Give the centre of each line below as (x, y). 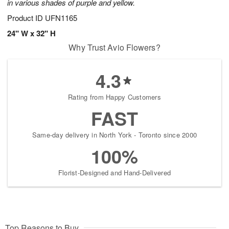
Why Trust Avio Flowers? (114, 48)
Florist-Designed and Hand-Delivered (114, 173)
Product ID (26, 18)
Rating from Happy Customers (114, 97)
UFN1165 (61, 18)
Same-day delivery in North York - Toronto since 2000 (114, 135)
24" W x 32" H (31, 33)
